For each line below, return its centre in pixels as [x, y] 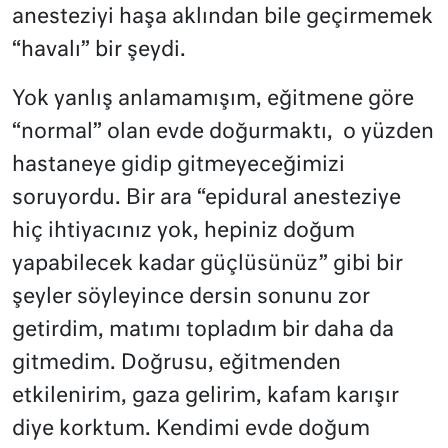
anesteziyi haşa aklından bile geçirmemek [222, 18]
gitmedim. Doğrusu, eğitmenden [176, 364]
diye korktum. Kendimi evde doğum [191, 430]
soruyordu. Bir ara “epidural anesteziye [206, 199]
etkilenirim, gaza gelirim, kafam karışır [205, 397]
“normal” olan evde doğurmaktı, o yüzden [223, 133]
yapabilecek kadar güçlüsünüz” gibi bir [207, 265]
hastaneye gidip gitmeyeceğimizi [178, 166]
